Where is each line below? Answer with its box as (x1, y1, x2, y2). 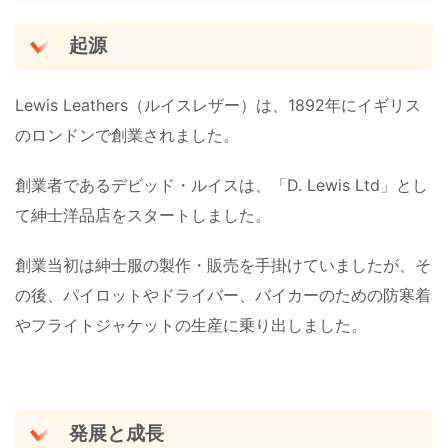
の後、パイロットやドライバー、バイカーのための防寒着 (15, 284, 431, 305)
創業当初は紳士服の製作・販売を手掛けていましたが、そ (15, 254, 431, 275)
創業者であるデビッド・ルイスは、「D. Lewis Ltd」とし (15, 174, 428, 195)
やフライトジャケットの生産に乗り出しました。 (15, 314, 367, 335)
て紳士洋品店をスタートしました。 (15, 204, 271, 225)
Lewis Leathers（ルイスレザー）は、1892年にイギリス (15, 94, 421, 115)
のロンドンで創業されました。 (15, 124, 239, 145)
